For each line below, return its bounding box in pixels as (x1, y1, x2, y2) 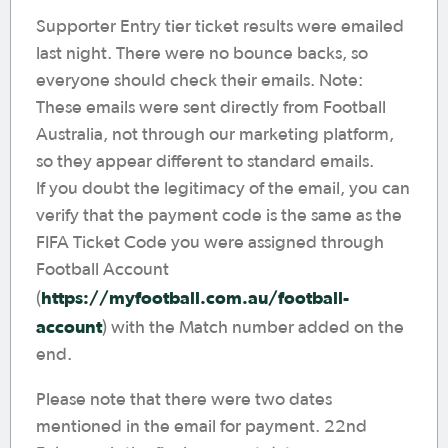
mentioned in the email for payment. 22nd (36, 418, 367, 436)
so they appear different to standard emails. (36, 153, 374, 171)
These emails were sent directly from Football (36, 99, 386, 117)
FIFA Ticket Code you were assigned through (36, 234, 384, 252)
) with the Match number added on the (102, 319, 404, 337)
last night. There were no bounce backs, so (36, 45, 368, 63)
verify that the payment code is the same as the (36, 207, 402, 225)
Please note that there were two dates (36, 391, 332, 409)
